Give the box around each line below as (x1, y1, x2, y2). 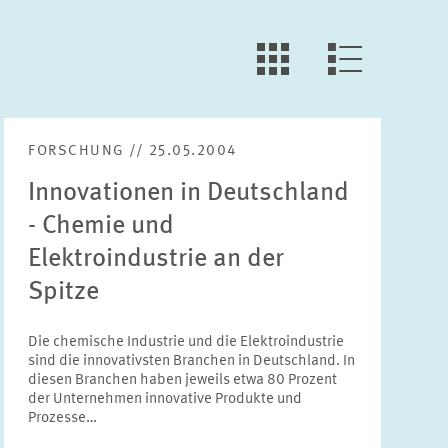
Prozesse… (28, 411, 98, 426)
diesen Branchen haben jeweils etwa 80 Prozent (28, 373, 338, 388)
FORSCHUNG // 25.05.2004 (28, 144, 237, 159)
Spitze (28, 279, 100, 305)
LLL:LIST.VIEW (343, 59, 433, 75)
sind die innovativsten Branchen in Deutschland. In (28, 354, 356, 369)
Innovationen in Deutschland (28, 180, 350, 206)
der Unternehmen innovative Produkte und (28, 392, 303, 407)
